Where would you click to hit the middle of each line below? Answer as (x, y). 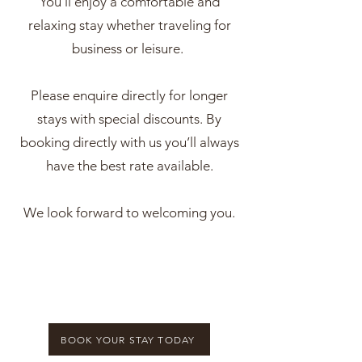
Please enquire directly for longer (129, 95)
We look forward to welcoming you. (129, 213)
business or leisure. (129, 48)
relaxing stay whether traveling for (129, 25)
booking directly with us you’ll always (129, 142)
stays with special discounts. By (129, 119)
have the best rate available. (129, 166)
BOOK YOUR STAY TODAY (128, 339)
